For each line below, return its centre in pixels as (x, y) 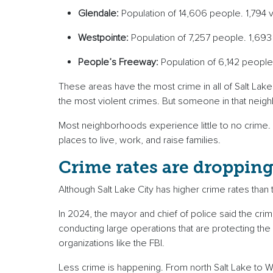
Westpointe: (105, 38)
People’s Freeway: (119, 62)
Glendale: (100, 14)
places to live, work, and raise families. (141, 140)
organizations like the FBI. (116, 243)
